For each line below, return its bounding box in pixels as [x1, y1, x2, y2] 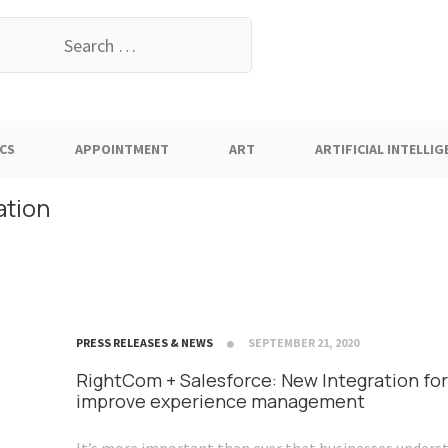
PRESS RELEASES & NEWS [76, 335, 213, 351]
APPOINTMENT [74, 140, 169, 158]
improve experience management [76, 389, 365, 414]
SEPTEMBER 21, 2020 [248, 335, 359, 351]
